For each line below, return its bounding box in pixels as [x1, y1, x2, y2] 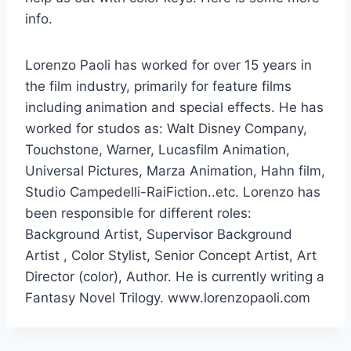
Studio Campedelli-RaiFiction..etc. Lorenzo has [25, 183, 320, 200]
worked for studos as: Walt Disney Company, [25, 120, 307, 136]
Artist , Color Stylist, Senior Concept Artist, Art [25, 247, 317, 263]
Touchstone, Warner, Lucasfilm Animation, [25, 141, 290, 157]
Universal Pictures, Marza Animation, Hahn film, [25, 162, 325, 179]
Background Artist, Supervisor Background [25, 226, 292, 242]
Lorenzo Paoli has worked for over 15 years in [25, 56, 312, 73]
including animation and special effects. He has [25, 99, 324, 115]
